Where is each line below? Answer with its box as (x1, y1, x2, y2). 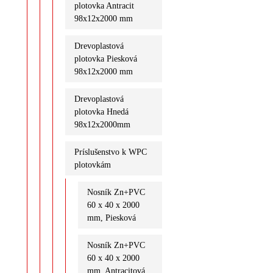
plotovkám (74, 160, 111, 169)
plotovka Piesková (74, 54, 137, 63)
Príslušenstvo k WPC (74, 147, 147, 157)
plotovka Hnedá (74, 107, 129, 116)
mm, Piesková (87, 213, 136, 222)
